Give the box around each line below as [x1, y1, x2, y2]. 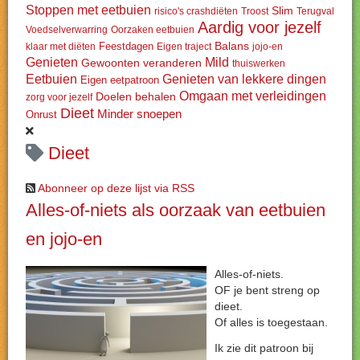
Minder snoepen [97, 107, 182, 121]
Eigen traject [157, 41, 211, 52]
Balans [215, 39, 249, 52]
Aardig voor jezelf [198, 18, 321, 36]
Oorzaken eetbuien [111, 24, 194, 35]
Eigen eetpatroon [80, 74, 159, 86]
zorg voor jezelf [26, 92, 92, 103]
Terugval [297, 6, 334, 17]
